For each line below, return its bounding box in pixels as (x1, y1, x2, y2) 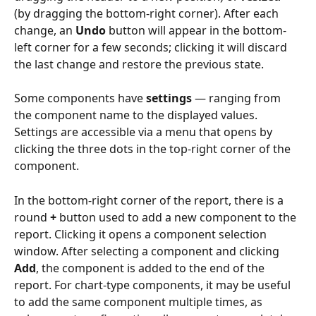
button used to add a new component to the (56, 209, 299, 225)
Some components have (14, 90, 146, 107)
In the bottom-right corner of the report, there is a (14, 192, 286, 208)
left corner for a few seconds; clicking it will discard (14, 39, 290, 55)
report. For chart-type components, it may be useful (14, 276, 293, 293)
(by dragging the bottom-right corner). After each (14, 5, 281, 21)
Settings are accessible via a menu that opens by (14, 124, 275, 140)
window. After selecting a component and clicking (14, 243, 282, 259)
